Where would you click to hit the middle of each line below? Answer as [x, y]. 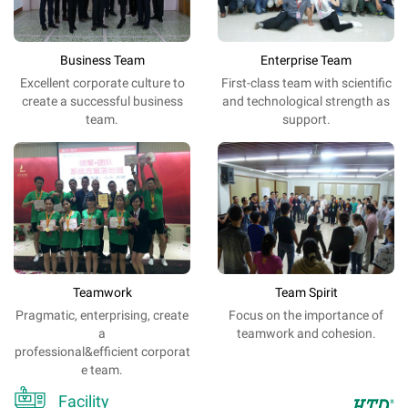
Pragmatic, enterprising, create [102, 316]
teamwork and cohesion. [306, 334]
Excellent [45, 82]
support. [306, 119]
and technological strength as [306, 101]
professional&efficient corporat [102, 352]
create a [44, 101]
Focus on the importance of [306, 316]
